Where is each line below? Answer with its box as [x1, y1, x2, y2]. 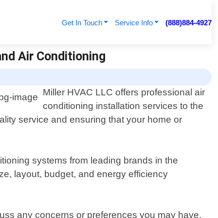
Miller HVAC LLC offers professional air [43, 87, 205, 98]
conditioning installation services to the [43, 101, 204, 111]
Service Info [114, 18, 153, 27]
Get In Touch [61, 18, 102, 27]
